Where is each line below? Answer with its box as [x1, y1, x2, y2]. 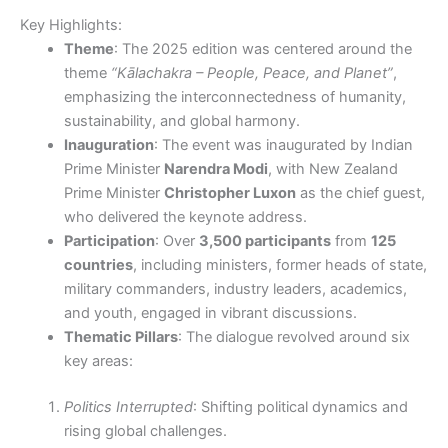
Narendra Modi [163, 159, 268, 178]
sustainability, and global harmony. [63, 111, 300, 130]
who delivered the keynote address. [63, 207, 307, 226]
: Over [154, 231, 199, 250]
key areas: [63, 351, 133, 370]
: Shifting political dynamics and [192, 397, 408, 416]
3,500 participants [198, 231, 331, 250]
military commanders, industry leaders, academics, [63, 279, 407, 298]
